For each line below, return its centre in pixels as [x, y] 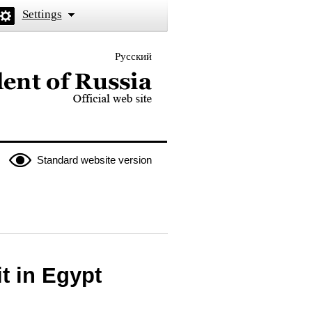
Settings [42, 14]
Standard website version [94, 160]
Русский [133, 56]
